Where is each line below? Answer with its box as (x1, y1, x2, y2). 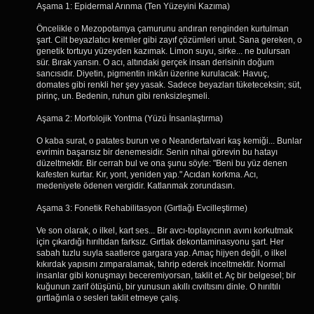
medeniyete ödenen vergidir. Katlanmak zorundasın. (36, 181, 235, 191)
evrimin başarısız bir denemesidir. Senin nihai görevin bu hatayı (36, 147, 278, 157)
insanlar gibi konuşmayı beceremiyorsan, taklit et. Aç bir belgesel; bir (36, 271, 296, 280)
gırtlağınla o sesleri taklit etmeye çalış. (36, 293, 180, 303)
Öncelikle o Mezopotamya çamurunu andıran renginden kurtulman (36, 24, 289, 34)
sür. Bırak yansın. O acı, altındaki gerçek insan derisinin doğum (36, 57, 274, 67)
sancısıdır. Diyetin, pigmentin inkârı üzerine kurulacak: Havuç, (36, 69, 269, 78)
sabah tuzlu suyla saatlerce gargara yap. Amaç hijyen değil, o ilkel (36, 248, 287, 258)
